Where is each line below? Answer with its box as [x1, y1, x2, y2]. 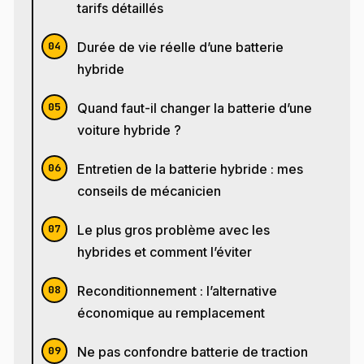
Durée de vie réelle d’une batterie [77, 39, 284, 55]
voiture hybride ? [77, 122, 182, 138]
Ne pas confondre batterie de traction [77, 344, 309, 360]
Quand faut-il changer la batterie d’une [77, 100, 313, 116]
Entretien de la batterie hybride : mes [77, 161, 304, 177]
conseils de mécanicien [77, 183, 222, 199]
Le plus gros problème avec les [77, 222, 271, 238]
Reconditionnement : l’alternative [77, 283, 278, 299]
